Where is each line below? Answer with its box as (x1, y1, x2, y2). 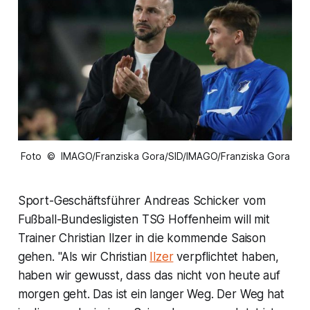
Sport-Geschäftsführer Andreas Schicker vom (17, 193, 266, 208)
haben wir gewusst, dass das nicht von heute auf (17, 268, 280, 282)
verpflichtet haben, (173, 249, 280, 264)
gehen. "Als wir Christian (17, 249, 150, 264)
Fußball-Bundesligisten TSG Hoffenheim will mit (17, 212, 270, 226)
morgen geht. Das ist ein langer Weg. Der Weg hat (17, 286, 284, 301)
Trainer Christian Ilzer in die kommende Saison (17, 230, 266, 245)
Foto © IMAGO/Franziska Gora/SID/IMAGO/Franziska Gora (20, 149, 290, 162)
